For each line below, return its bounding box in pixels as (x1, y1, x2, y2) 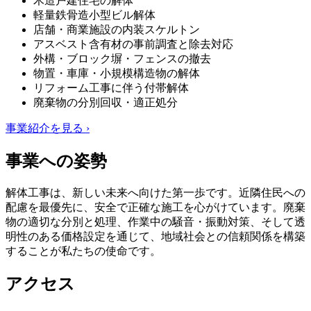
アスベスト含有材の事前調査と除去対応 (33, 38, 233, 51)
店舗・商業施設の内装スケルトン (33, 24, 200, 36)
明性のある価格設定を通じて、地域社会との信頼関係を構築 (6, 230, 305, 243)
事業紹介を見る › (6, 122, 90, 135)
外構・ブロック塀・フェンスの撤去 (33, 53, 211, 65)
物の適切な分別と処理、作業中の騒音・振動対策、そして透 (6, 216, 305, 228)
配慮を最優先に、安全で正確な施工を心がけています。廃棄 (6, 201, 305, 214)
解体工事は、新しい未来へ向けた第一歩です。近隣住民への (6, 187, 305, 199)
